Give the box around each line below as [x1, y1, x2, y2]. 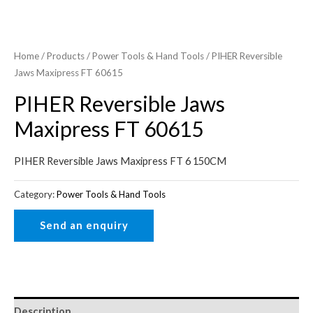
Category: [14, 188, 57, 200]
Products [47, 50, 85, 62]
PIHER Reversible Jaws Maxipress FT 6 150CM [14, 154, 226, 167]
